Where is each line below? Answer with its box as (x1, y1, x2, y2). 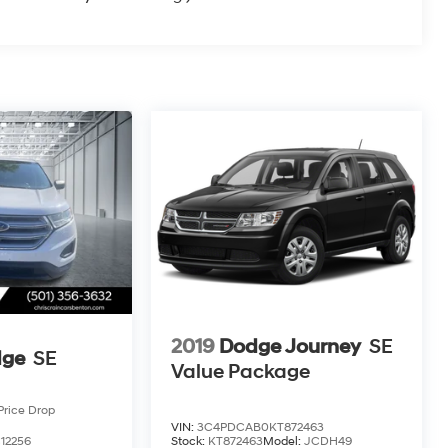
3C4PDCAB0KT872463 (197, 419, 325, 435)
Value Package (171, 359, 311, 384)
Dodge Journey (219, 334, 362, 359)
